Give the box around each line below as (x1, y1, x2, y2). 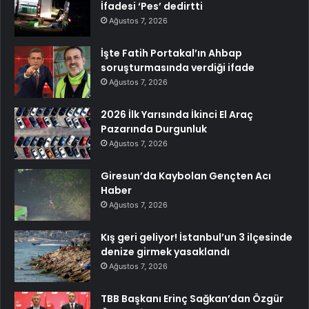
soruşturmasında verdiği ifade (101, 60, 255, 74)
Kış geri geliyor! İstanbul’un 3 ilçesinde (101, 230, 292, 244)
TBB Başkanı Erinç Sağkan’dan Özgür (101, 291, 283, 306)
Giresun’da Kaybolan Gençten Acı (101, 168, 271, 183)
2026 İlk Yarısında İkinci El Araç (101, 107, 253, 121)
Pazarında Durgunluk (101, 121, 207, 136)
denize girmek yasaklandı (101, 244, 230, 259)
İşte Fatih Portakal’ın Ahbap (101, 46, 242, 60)
